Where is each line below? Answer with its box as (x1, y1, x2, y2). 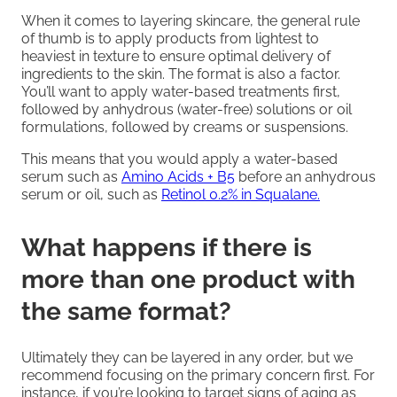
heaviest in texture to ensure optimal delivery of (21, 47, 331, 65)
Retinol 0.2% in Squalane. (161, 185, 320, 203)
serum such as (21, 167, 121, 185)
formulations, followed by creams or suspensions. (21, 118, 348, 136)
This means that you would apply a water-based (21, 150, 338, 167)
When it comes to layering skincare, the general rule (21, 12, 360, 29)
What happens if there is (21, 232, 312, 262)
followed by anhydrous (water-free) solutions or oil (21, 100, 352, 118)
